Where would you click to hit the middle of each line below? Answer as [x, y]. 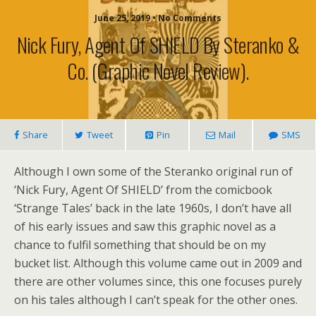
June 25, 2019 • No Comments [158, 18]
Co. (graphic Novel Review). [158, 71]
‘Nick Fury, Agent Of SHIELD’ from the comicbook [143, 190]
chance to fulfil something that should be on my [140, 245]
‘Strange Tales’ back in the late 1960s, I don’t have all [153, 208]
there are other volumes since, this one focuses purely [158, 281]
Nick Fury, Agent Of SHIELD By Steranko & [158, 44]
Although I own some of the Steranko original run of [153, 171]
